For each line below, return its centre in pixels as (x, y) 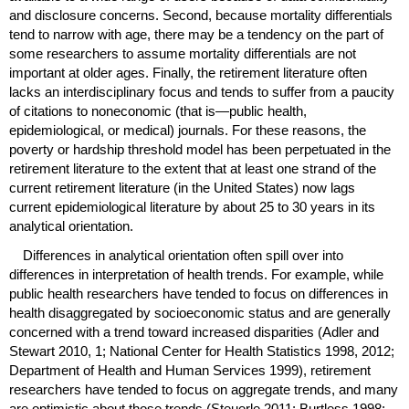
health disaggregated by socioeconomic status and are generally (200, 313)
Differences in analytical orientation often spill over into (183, 256)
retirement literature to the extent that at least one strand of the (193, 169)
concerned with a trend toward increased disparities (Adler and (194, 332)
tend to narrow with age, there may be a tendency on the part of (196, 35)
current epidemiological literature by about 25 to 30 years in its (192, 207)
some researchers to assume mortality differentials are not (183, 54)
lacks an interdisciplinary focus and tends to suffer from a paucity (202, 92)
